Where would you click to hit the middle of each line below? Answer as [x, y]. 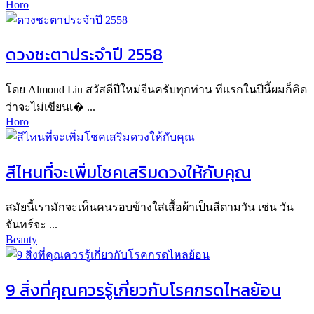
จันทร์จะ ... [32, 225]
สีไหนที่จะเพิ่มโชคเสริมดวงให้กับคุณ [128, 172]
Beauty [21, 240]
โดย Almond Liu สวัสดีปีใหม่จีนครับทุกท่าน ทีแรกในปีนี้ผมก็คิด [156, 90]
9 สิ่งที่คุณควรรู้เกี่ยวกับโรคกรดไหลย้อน [143, 290]
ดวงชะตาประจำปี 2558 [84, 55]
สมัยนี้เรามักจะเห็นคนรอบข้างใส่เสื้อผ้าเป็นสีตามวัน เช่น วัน [150, 207]
